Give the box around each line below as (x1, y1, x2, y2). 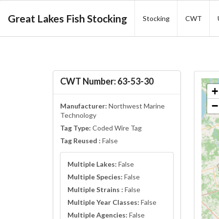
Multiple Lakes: (67, 160, 117, 169)
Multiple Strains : (67, 185, 123, 194)
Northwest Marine (107, 102, 165, 110)
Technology (60, 111, 96, 120)
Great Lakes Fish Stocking (8, 12, 127, 24)
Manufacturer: (60, 102, 107, 110)
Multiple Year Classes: (67, 198, 139, 207)
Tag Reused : (60, 136, 101, 145)
